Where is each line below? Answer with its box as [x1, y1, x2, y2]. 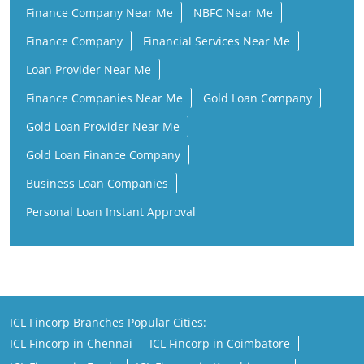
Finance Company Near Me [26, 5, 173, 20]
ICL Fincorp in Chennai [10, 336, 132, 351]
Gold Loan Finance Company [26, 147, 180, 162]
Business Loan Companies [26, 175, 168, 191]
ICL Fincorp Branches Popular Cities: [10, 314, 206, 330]
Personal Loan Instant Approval [26, 204, 196, 219]
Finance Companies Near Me [26, 90, 183, 106]
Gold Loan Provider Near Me [26, 119, 180, 134]
